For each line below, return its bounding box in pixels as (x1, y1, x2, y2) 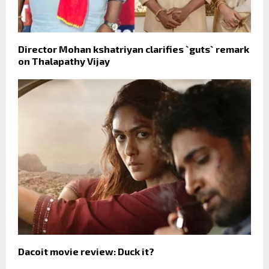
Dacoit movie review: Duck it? (18, 245, 154, 257)
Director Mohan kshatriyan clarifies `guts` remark (18, 43, 249, 55)
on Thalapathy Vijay (18, 55, 110, 67)
